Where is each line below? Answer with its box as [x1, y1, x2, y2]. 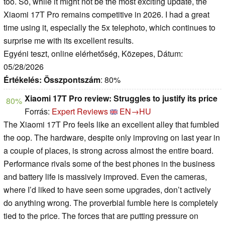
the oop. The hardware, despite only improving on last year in [4, 131, 220, 143]
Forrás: [25, 105, 52, 117]
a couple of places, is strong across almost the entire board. [4, 144, 213, 156]
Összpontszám [44, 73, 100, 85]
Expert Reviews [52, 105, 108, 117]
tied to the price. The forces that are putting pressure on [4, 209, 198, 221]
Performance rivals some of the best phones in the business [4, 157, 215, 169]
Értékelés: [4, 73, 42, 85]
